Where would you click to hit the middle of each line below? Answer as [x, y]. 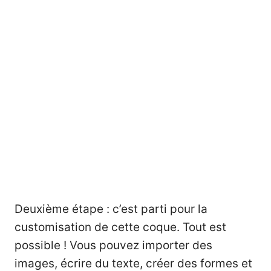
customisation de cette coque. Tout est [120, 227]
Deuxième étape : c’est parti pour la [111, 209]
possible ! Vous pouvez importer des [113, 246]
